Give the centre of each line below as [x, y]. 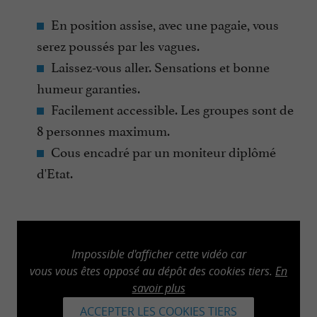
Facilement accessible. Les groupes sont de [172, 109]
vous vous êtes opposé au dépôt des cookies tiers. [152, 271]
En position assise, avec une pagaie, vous [165, 24]
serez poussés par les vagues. [118, 45]
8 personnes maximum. [103, 130]
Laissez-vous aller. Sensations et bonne [160, 66]
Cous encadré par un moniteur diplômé [163, 151]
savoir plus [158, 288]
